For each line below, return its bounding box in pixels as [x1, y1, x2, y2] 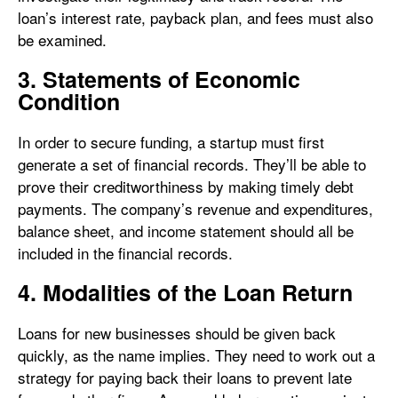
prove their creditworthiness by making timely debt [18, 175, 354, 197]
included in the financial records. [18, 242, 233, 264]
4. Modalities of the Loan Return [18, 276, 353, 308]
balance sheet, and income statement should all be [18, 219, 354, 242]
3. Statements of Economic [18, 63, 300, 95]
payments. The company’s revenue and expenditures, [18, 197, 373, 219]
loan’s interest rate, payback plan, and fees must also [18, 6, 373, 28]
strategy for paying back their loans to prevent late [18, 366, 352, 388]
